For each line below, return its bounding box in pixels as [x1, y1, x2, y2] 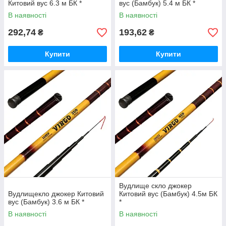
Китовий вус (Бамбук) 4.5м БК [119, 190, 217, 198]
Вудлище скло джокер [119, 182, 192, 190]
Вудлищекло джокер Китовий [8, 190, 104, 198]
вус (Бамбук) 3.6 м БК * [8, 198, 84, 206]
